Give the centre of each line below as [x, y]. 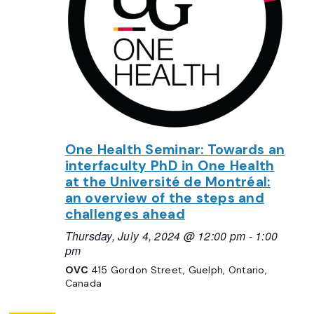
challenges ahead [125, 214]
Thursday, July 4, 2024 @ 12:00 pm [155, 235]
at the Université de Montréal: [168, 182]
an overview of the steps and [164, 198]
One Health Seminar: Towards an [175, 149]
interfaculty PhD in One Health [170, 165]
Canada [83, 283]
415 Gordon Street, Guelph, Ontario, [179, 269]
